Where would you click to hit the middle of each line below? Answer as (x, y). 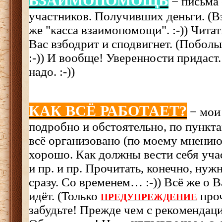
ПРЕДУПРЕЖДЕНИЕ (149, 197)
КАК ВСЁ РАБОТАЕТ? (108, 111)
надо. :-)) (52, 72)
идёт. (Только (65, 196)
